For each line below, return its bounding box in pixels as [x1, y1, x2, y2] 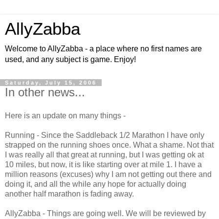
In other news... [5, 86, 85, 99]
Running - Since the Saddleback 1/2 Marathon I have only [5, 131, 204, 139]
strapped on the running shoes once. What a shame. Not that [5, 140, 214, 149]
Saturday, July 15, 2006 [5, 80, 97, 86]
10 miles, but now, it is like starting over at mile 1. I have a [5, 160, 202, 169]
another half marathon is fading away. [5, 189, 134, 198]
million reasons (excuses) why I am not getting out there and [5, 170, 212, 178]
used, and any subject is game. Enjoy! [5, 55, 136, 64]
